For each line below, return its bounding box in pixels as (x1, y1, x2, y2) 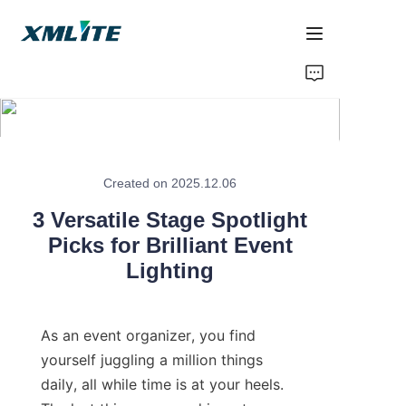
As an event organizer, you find (41, 326, 256, 345)
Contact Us (25, 270, 97, 286)
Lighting (126, 258, 214, 284)
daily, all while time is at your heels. (41, 375, 284, 394)
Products (25, 129, 82, 145)
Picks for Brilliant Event (47, 233, 293, 258)
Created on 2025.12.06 (103, 176, 237, 191)
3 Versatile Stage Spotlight (33, 208, 307, 233)
